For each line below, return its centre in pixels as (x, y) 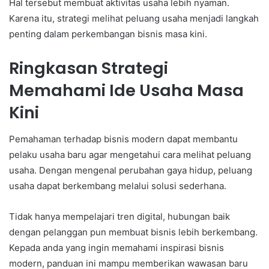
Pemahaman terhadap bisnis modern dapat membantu (123, 139)
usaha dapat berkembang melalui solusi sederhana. (118, 186)
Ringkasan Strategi (89, 68)
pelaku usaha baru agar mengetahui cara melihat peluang (130, 155)
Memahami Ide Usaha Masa (126, 90)
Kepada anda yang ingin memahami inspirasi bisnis (116, 248)
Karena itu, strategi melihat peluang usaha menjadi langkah (134, 18)
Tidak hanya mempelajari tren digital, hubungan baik (119, 217)
